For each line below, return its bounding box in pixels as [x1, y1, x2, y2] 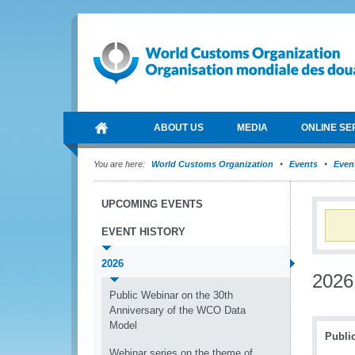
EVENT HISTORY [101, 226, 185, 238]
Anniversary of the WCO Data [109, 304, 246, 316]
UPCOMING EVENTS [101, 198, 203, 210]
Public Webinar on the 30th [109, 289, 233, 301]
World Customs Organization [151, 159, 276, 169]
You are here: [94, 159, 145, 169]
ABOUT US [154, 122, 204, 133]
